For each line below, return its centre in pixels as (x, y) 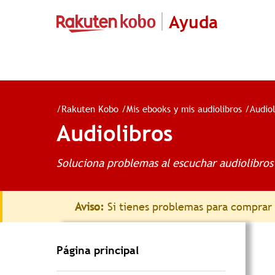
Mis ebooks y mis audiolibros (184, 109)
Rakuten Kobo (90, 109)
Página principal (98, 250)
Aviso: (90, 207)
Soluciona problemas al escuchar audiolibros (165, 163)
